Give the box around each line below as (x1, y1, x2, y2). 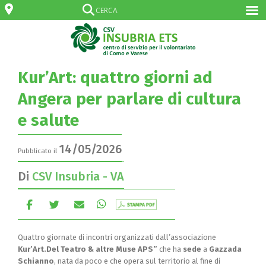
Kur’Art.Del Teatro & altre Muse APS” (18, 244, 159, 254)
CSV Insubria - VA (32, 169, 124, 184)
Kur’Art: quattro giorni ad (18, 68, 213, 88)
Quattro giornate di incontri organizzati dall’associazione (18, 232, 216, 242)
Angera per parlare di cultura (18, 89, 241, 109)
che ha (159, 244, 181, 254)
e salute (18, 110, 79, 131)
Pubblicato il (18, 147, 59, 156)
